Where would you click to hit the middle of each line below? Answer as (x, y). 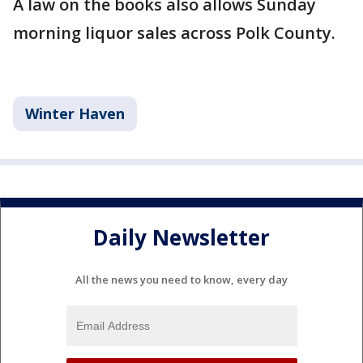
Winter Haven (75, 113)
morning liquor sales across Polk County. (174, 32)
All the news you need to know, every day (181, 279)
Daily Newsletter (181, 238)
